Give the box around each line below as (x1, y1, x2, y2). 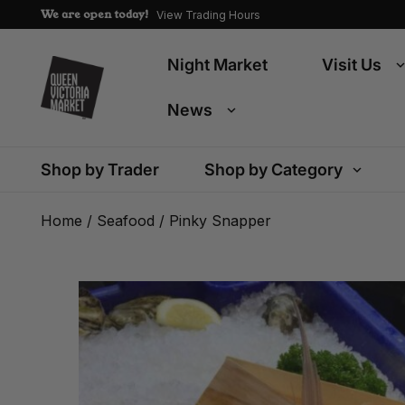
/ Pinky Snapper (155, 212, 271, 230)
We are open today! (41, 6, 149, 22)
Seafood (97, 212, 155, 230)
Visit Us (322, 55, 381, 74)
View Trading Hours (156, 7, 260, 22)
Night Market (167, 55, 268, 74)
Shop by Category (204, 160, 343, 179)
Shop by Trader (41, 160, 159, 179)
